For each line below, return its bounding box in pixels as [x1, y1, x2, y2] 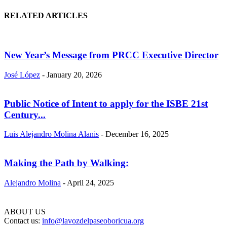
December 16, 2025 [105, 130, 169, 139]
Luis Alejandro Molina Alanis [4, 130, 99, 139]
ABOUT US [4, 207, 46, 216]
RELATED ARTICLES [4, 11, 88, 20]
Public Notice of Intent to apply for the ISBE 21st [4, 98, 208, 109]
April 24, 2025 [67, 178, 114, 187]
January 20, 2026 [47, 70, 102, 79]
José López [4, 70, 40, 79]
